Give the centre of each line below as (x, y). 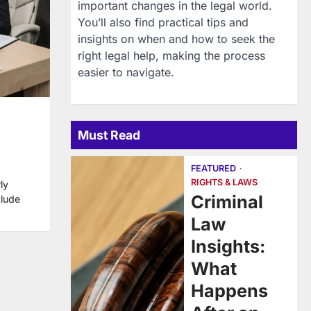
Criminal (227, 202)
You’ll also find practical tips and (163, 22)
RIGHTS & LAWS (224, 182)
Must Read (109, 135)
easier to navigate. (126, 72)
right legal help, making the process (171, 56)
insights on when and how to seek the (176, 39)
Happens (229, 291)
